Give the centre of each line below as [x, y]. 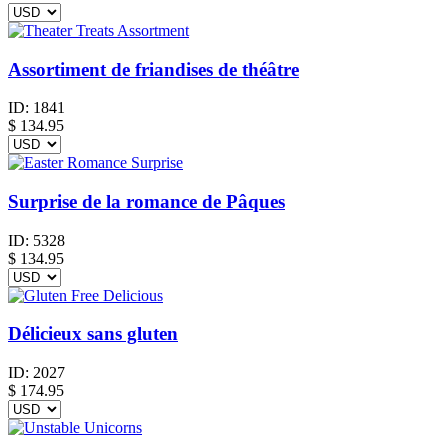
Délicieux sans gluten [93, 334]
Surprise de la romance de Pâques [146, 201]
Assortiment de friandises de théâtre [153, 69]
